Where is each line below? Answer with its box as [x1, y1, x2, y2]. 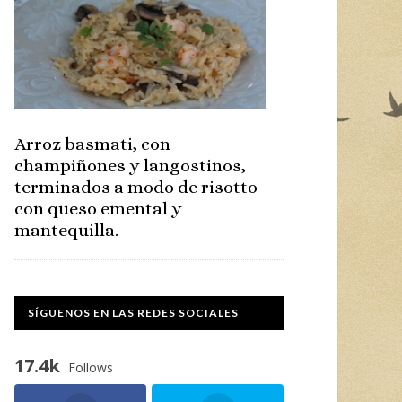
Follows [68, 359, 113, 377]
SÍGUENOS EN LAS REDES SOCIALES [28, 306, 239, 320]
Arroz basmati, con [14, 134, 170, 155]
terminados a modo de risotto [14, 177, 258, 198]
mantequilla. [14, 220, 118, 241]
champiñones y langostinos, [14, 155, 246, 177]
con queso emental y [14, 198, 182, 220]
